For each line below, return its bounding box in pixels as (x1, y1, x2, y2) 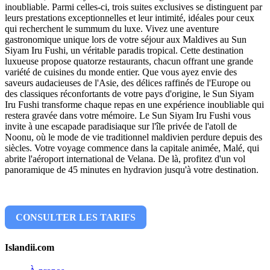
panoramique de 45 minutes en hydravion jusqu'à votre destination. (5, 165, 259, 175)
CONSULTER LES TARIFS (16, 212, 136, 223)
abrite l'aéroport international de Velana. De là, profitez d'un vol (5, 154, 245, 165)
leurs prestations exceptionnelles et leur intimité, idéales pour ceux (5, 13, 254, 24)
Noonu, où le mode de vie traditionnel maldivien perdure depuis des (5, 132, 262, 143)
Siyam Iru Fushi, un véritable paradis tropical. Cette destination (5, 45, 243, 56)
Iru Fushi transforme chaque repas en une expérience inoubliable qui (5, 99, 264, 110)
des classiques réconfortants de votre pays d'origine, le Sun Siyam (5, 89, 254, 99)
